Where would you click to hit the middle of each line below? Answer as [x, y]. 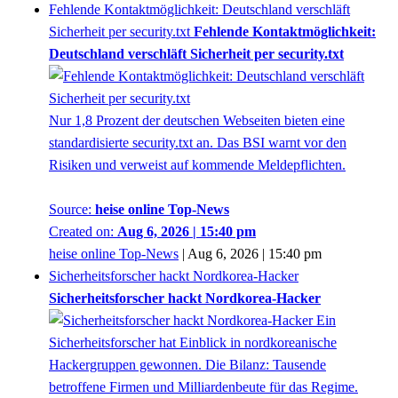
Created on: [83, 232]
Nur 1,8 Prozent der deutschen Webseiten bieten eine [197, 121]
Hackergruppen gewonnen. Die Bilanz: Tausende [187, 365]
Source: [72, 210]
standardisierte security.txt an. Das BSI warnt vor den [198, 143]
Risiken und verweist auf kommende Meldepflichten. [197, 165]
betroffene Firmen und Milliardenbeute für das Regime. [203, 387]
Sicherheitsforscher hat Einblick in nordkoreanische [193, 343]
